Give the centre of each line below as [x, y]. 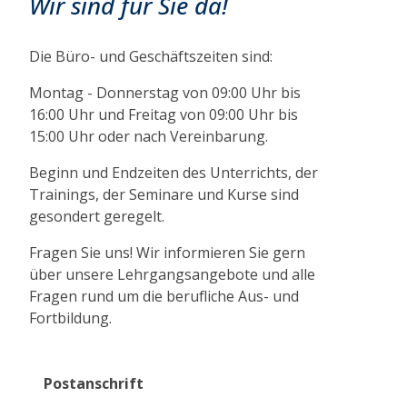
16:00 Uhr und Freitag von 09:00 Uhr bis [164, 114]
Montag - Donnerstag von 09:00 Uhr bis [165, 92]
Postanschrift [94, 383]
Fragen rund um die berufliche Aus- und [164, 296]
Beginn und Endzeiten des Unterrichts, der [174, 172]
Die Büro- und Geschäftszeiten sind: [151, 56]
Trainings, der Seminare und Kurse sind [164, 194]
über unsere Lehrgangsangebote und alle [172, 274]
